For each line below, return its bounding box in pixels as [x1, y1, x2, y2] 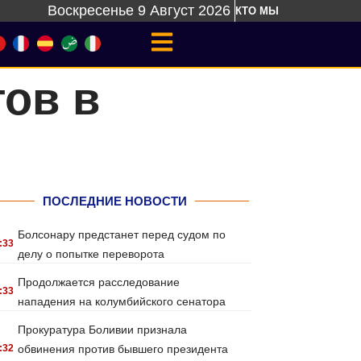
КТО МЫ [235, 5, 279, 17]
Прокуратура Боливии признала [18, 323, 188, 336]
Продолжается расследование [18, 276, 180, 288]
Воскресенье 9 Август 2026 [48, 2, 230, 19]
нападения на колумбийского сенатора [18, 295, 226, 308]
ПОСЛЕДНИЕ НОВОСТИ [42, 194, 187, 208]
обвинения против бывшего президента [18, 342, 229, 355]
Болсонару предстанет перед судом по [18, 228, 226, 241]
